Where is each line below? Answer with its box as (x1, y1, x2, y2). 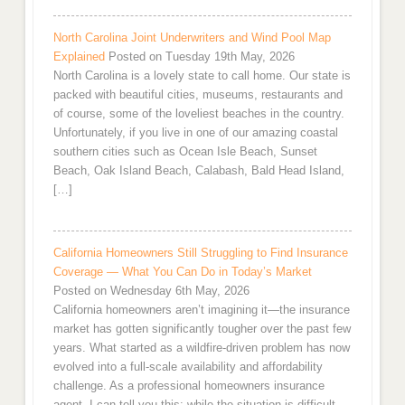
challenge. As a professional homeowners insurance (52, 379, 325, 393)
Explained (52, 50, 105, 64)
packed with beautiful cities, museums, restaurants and (52, 88, 343, 102)
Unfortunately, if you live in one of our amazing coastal (52, 126, 338, 140)
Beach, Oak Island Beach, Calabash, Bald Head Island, (52, 164, 344, 178)
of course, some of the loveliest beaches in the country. (52, 107, 344, 121)
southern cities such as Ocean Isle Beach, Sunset (52, 145, 317, 159)
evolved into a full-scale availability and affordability (52, 360, 323, 374)
